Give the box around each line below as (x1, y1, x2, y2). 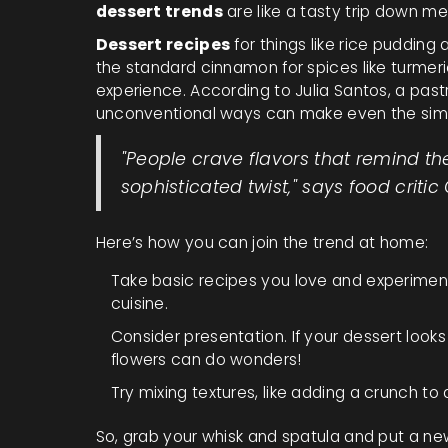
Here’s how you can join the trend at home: (95, 231, 429, 253)
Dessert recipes (95, 33, 231, 55)
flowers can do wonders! (110, 348, 302, 370)
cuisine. (110, 292, 169, 314)
